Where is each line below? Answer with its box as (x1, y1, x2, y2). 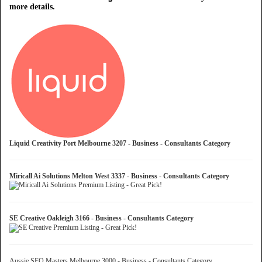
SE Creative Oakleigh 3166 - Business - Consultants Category (9, 214, 197, 223)
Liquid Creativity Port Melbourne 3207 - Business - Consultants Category (9, 139, 234, 147)
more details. (9, 2, 55, 11)
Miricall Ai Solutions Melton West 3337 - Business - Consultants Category (9, 172, 233, 180)
